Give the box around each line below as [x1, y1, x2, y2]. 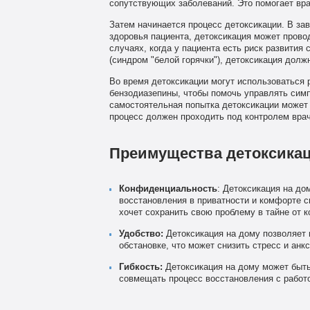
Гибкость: [118, 262, 163, 273]
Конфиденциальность [118, 184, 217, 194]
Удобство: [118, 229, 163, 239]
